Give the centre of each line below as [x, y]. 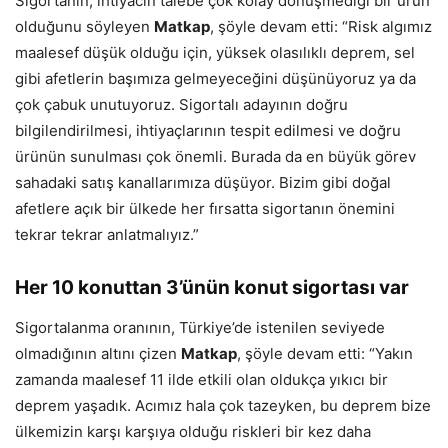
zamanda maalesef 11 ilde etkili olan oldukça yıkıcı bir [201, 379]
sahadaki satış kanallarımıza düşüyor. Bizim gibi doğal [203, 182]
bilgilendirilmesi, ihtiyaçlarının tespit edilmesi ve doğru [208, 130]
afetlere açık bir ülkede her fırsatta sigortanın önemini [205, 208]
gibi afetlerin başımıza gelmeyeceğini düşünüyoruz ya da [215, 78]
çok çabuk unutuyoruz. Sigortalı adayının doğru [181, 104]
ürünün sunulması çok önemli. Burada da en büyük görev [215, 156]
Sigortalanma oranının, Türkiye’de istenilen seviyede [200, 327]
